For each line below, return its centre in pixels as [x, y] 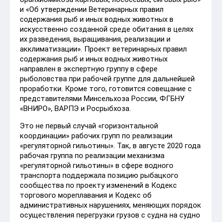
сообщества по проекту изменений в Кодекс [98, 185]
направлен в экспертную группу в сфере [89, 69]
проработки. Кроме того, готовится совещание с [106, 88]
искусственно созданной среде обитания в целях [107, 29]
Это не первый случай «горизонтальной [89, 126]
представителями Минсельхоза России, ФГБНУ [102, 98]
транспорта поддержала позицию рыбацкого [99, 175]
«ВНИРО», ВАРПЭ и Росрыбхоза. [75, 108]
